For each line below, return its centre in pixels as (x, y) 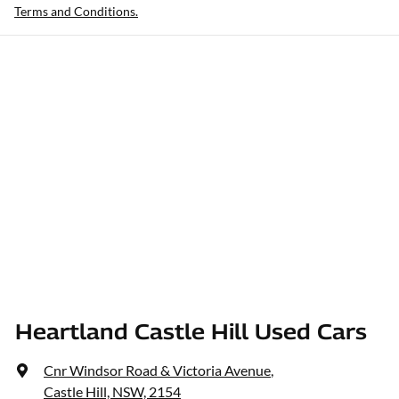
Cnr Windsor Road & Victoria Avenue (157, 370)
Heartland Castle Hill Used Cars (191, 332)
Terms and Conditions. (76, 12)
